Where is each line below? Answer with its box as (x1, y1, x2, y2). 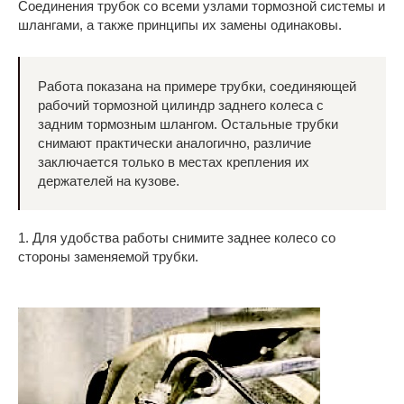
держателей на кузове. (38, 173, 179, 188)
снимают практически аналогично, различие (38, 135, 311, 151)
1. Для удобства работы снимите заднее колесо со (18, 230, 335, 245)
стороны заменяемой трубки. (18, 249, 198, 264)
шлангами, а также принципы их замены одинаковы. (18, 17, 342, 32)
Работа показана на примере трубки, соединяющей (38, 78, 356, 94)
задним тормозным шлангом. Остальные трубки (38, 116, 338, 132)
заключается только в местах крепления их (38, 154, 309, 170)
